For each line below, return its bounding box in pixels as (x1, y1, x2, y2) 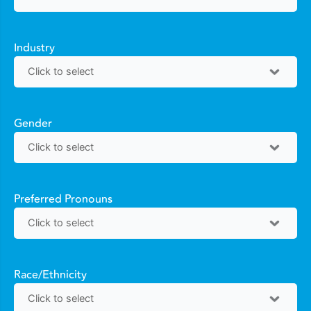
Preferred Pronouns (14, 190, 112, 208)
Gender (14, 115, 52, 132)
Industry (14, 39, 55, 56)
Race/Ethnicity (14, 266, 87, 283)
